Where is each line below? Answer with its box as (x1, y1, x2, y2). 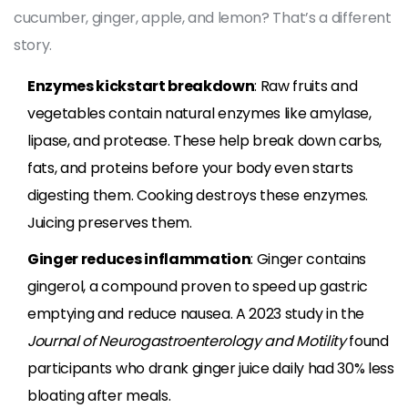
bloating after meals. (27, 384, 171, 406)
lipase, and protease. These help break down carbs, (27, 129, 382, 151)
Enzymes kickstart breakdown (27, 75, 255, 97)
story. (14, 34, 53, 56)
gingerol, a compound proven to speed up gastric (27, 275, 368, 297)
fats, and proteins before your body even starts (27, 157, 353, 178)
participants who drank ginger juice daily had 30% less (27, 357, 394, 379)
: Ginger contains (250, 248, 366, 270)
